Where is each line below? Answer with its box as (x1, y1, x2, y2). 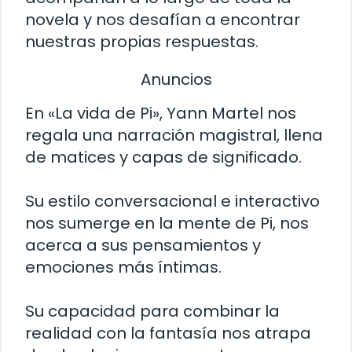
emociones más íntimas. (25, 256, 222, 279)
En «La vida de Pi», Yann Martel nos (25, 102, 296, 125)
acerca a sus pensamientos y (25, 234, 261, 257)
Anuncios (140, 68, 212, 90)
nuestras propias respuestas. (25, 30, 258, 53)
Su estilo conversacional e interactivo (25, 190, 320, 213)
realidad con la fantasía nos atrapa (25, 322, 311, 345)
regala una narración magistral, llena (25, 124, 323, 147)
